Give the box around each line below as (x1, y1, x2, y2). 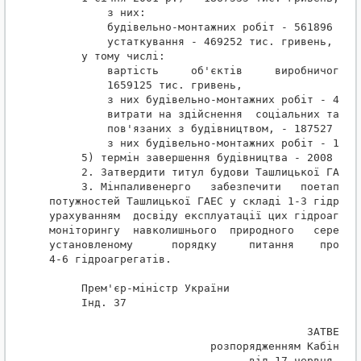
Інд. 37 (49, 297, 127, 309)
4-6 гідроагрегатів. (49, 253, 172, 266)
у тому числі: (49, 50, 165, 63)
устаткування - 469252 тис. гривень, (49, 35, 333, 48)
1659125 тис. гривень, (49, 79, 243, 92)
